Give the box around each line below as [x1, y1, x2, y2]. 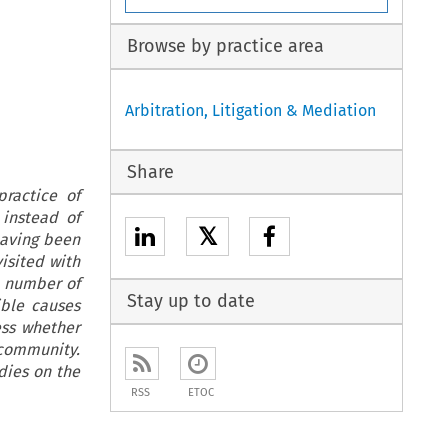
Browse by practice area [126, 35, 324, 58]
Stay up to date [126, 290, 255, 313]
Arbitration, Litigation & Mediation [125, 100, 377, 120]
